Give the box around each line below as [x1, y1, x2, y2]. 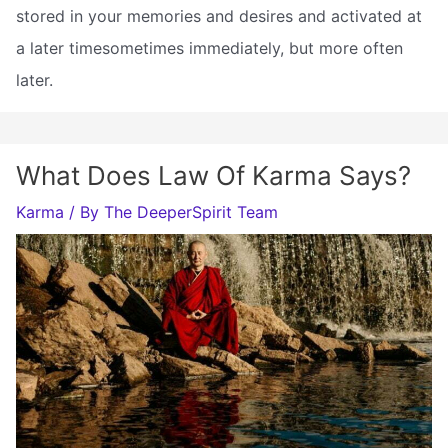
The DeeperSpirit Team [104, 201, 278, 222]
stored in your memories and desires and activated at [16, 5, 422, 26]
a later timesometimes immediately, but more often [16, 37, 403, 58]
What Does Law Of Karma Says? [16, 159, 411, 191]
